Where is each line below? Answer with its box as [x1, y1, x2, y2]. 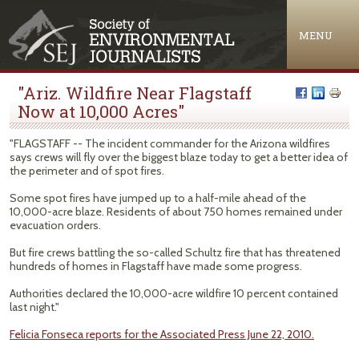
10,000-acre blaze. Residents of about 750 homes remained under [10, 204, 342, 219]
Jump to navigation [131, 2, 228, 19]
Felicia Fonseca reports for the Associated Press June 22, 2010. [10, 327, 314, 341]
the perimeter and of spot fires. [10, 163, 164, 178]
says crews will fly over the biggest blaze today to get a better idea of [10, 150, 348, 164]
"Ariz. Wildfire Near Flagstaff [18, 82, 252, 104]
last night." [10, 300, 59, 314]
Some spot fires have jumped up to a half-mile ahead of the [10, 191, 306, 205]
